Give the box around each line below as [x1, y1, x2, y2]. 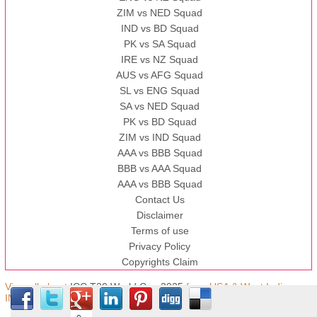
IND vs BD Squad [120, 23, 199, 35]
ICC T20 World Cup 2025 [69, 281, 183, 293]
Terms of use [130, 225, 189, 237]
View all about [4, 281, 70, 293]
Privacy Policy [129, 241, 191, 253]
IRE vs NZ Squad [121, 54, 199, 66]
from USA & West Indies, [183, 281, 296, 293]
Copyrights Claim [121, 256, 198, 268]
